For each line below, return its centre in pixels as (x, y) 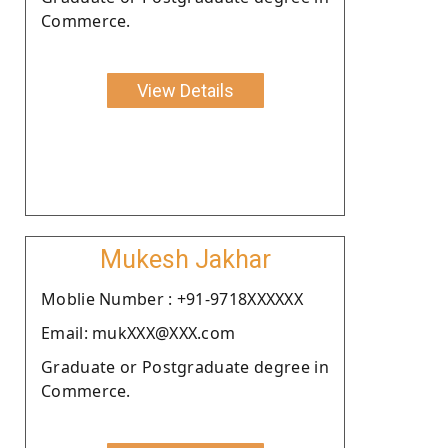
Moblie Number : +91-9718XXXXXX (172, 298)
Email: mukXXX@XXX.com (138, 332)
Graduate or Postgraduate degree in (185, 366)
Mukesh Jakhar (185, 259)
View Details (185, 90)
